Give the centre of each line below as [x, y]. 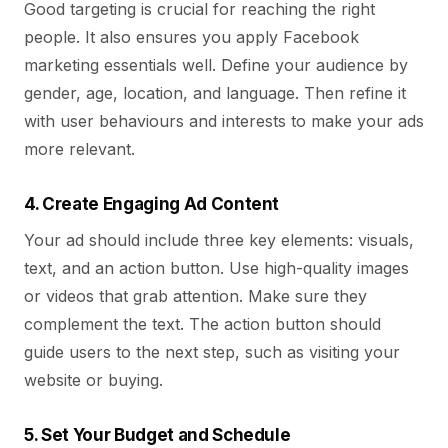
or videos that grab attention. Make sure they [195, 296]
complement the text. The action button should [202, 324]
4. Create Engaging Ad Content [152, 204]
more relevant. [79, 149]
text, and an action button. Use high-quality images [216, 268]
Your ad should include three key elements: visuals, [219, 240]
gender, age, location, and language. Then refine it [215, 93]
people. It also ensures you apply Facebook [191, 37]
